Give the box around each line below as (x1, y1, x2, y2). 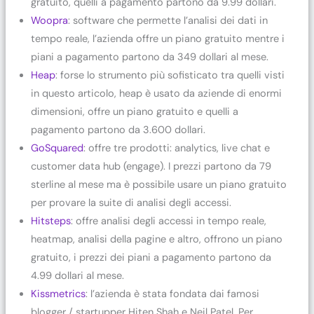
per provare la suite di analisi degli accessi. (31, 196, 232, 210)
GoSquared (31, 141, 84, 155)
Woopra (31, 13, 69, 27)
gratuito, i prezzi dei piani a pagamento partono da (31, 250, 272, 264)
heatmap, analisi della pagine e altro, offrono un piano (31, 232, 283, 246)
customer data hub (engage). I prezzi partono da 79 (31, 159, 272, 173)
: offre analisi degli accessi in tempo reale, (71, 214, 267, 228)
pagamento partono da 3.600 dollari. (31, 123, 206, 137)
